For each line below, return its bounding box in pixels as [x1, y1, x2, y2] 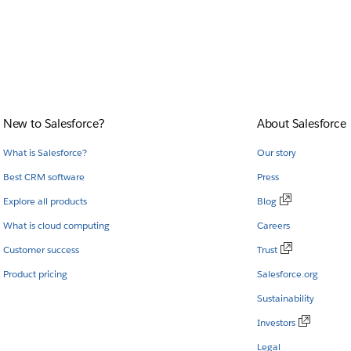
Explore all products [2, 194, 87, 208]
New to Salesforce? [2, 115, 105, 131]
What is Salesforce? [2, 145, 87, 159]
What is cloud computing [2, 218, 110, 232]
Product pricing [2, 266, 67, 280]
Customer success [2, 242, 79, 256]
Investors [256, 315, 295, 329]
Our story [256, 145, 296, 159]
